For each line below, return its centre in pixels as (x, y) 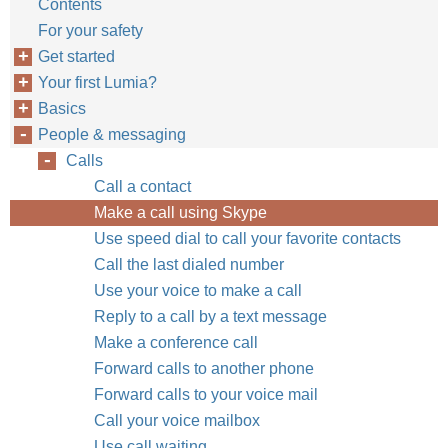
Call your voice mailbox (177, 420)
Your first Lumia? (97, 82)
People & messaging (112, 134)
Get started (76, 56)
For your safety (90, 30)
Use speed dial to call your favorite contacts (247, 238)
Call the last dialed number (189, 264)
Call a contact (142, 186)
